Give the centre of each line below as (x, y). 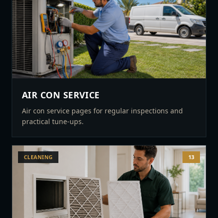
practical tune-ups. (53, 121)
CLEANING (38, 157)
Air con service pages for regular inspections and (102, 111)
